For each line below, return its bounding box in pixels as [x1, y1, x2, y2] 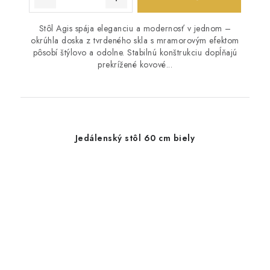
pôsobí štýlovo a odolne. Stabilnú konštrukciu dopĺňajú [33, 46, 237, 58]
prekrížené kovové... [98, 58, 172, 71]
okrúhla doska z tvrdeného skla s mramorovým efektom [31, 34, 239, 46]
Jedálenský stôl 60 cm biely [75, 131, 195, 144]
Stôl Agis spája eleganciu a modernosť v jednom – [39, 22, 231, 34]
